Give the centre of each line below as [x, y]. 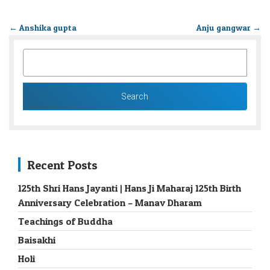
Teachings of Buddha [65, 221]
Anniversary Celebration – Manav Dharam [110, 203]
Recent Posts [62, 165]
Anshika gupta [47, 28]
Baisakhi [37, 240]
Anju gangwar [224, 28]
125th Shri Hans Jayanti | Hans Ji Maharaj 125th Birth [130, 188]
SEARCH [43, 55]
